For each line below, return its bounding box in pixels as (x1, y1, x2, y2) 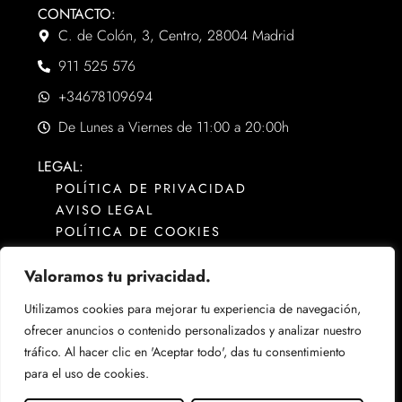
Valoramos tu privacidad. (24, 265, 211, 288)
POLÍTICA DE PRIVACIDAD (56, 179, 247, 197)
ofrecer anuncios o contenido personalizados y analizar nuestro (24, 321, 362, 339)
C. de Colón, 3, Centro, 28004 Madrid (57, 24, 294, 46)
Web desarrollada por (110, 353, 244, 374)
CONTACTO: (38, 3, 116, 24)
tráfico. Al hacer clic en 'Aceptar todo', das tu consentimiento (24, 343, 345, 361)
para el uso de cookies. (24, 364, 149, 382)
